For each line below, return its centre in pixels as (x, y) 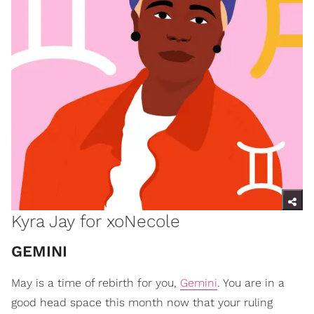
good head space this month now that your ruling (142, 303)
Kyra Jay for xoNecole (96, 221)
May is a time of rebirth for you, (96, 283)
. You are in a (251, 283)
